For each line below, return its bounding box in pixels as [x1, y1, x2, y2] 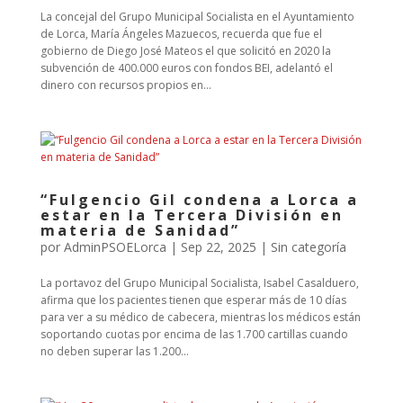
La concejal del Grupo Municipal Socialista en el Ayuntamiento [40, 9, 354, 24]
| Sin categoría [255, 238, 346, 255]
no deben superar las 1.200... [40, 344, 189, 359]
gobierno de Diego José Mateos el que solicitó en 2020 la [40, 43, 331, 58]
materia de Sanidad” [40, 220, 240, 240]
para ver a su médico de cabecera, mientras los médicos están [40, 309, 361, 325]
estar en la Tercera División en [40, 205, 344, 225]
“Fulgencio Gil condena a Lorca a [40, 190, 359, 210]
